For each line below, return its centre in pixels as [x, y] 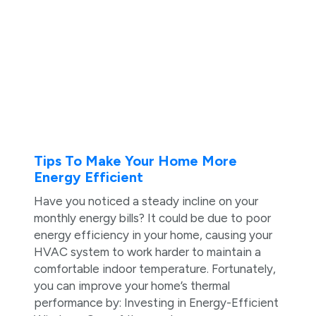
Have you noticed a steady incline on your [146, 201]
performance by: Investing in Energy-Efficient [156, 303]
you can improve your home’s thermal [132, 286]
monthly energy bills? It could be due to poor [152, 218]
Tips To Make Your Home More [135, 161]
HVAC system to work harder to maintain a [147, 252]
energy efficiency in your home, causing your [153, 235]
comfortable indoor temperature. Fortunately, [154, 269]
